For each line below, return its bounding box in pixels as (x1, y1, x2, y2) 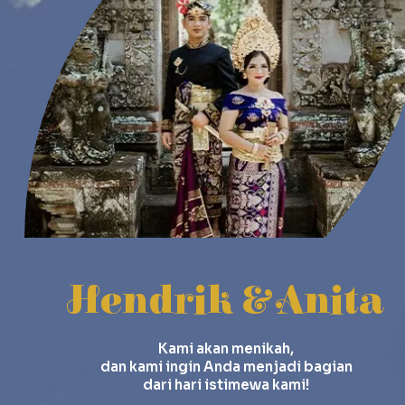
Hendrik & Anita (68, 277, 384, 325)
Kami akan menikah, (158, 339, 294, 357)
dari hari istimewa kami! (143, 375, 309, 393)
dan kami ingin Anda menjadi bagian (99, 357, 353, 375)
